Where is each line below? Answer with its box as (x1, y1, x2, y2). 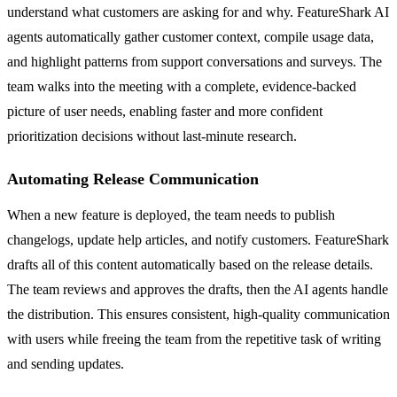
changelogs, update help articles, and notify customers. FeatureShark (7, 231, 389, 247)
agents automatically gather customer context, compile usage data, (7, 28, 374, 44)
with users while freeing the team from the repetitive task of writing (7, 331, 381, 346)
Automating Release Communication (7, 169, 259, 188)
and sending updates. (7, 355, 124, 371)
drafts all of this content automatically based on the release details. (7, 256, 373, 272)
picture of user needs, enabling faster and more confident (7, 103, 323, 119)
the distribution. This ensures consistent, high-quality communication (7, 306, 390, 322)
